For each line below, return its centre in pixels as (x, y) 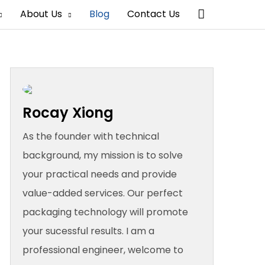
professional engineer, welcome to (103, 250)
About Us (41, 14)
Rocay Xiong (68, 112)
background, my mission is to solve (102, 155)
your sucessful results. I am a (88, 231)
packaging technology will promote (105, 212)
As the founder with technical (91, 136)
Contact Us (153, 14)
